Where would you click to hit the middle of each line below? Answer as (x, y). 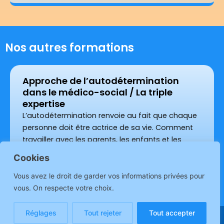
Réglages (41, 213)
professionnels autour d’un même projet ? (99, 152)
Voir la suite (54, 167)
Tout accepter (172, 213)
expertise (44, 104)
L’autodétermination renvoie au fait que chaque (110, 116)
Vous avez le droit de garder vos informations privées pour (109, 176)
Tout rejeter (102, 213)
